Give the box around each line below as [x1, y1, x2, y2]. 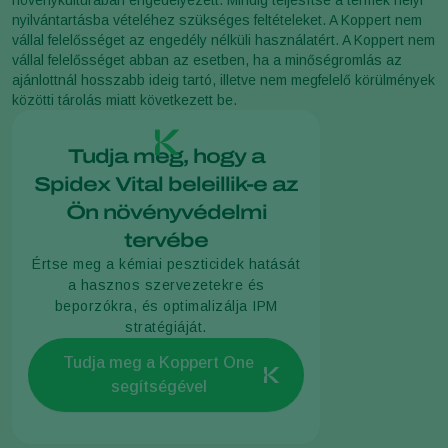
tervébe [124, 228, 208, 251]
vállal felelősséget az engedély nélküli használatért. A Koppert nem [12, 31, 435, 48]
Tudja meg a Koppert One [63, 353, 254, 371]
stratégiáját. [125, 318, 207, 335]
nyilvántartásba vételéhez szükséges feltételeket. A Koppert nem [12, 11, 422, 28]
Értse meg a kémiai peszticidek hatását [32, 255, 300, 272]
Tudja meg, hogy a [67, 144, 265, 167]
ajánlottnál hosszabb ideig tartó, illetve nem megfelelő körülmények [12, 71, 435, 88]
